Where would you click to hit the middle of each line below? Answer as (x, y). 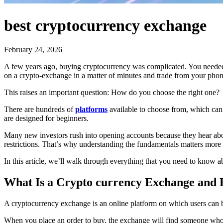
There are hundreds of (40, 109)
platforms (91, 109)
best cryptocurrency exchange (105, 25)
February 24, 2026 (33, 49)
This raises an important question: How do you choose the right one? (112, 92)
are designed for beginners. (46, 118)
